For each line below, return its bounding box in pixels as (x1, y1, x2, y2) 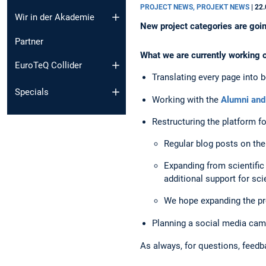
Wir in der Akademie (15, 11, 94, 23)
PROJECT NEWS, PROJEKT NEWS (140, 3, 251, 12)
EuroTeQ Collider (15, 60, 82, 71)
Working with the (152, 94, 221, 105)
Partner (15, 36, 43, 47)
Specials (15, 86, 49, 97)
